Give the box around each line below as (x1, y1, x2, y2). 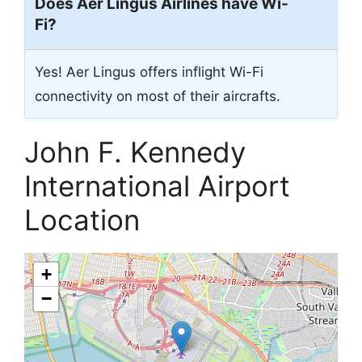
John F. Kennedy (24, 134, 246, 169)
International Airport (24, 168, 290, 203)
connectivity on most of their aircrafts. (35, 87, 280, 104)
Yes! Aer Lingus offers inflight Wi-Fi (35, 63, 263, 80)
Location (24, 202, 140, 237)
